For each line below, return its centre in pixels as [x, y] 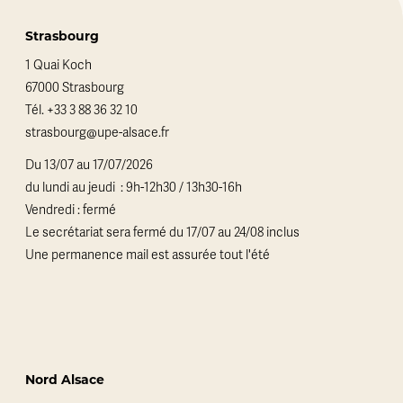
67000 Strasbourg [75, 88]
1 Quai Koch [58, 65]
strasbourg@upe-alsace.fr [97, 133]
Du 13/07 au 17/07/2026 [89, 165]
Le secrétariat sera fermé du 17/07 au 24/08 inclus [162, 232]
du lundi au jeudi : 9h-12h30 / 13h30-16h [134, 187]
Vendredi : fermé [71, 210]
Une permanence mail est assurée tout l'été [148, 255]
